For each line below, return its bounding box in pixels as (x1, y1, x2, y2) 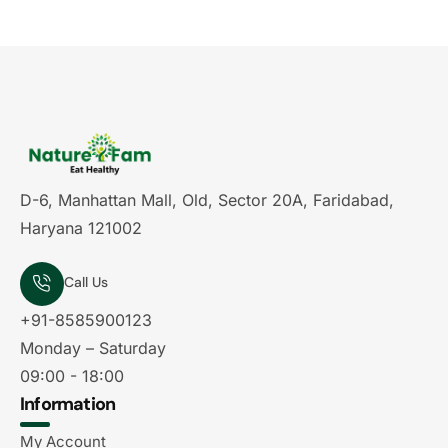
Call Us (64, 273, 108, 292)
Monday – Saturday (20, 337, 166, 358)
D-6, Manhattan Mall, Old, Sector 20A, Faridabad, (20, 189, 394, 210)
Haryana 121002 (20, 217, 142, 238)
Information (20, 391, 116, 416)
